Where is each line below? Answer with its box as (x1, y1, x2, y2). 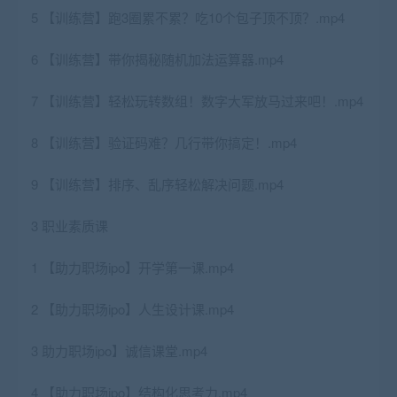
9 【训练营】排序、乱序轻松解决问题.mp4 (31, 175, 284, 194)
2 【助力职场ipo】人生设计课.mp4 (31, 300, 234, 319)
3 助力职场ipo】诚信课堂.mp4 (31, 341, 207, 361)
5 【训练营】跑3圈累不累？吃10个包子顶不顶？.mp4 (31, 8, 345, 27)
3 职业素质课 (31, 216, 108, 236)
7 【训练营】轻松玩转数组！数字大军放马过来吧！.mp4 (31, 91, 363, 111)
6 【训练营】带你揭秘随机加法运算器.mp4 (31, 50, 284, 69)
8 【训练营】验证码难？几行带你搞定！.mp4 (31, 133, 297, 152)
